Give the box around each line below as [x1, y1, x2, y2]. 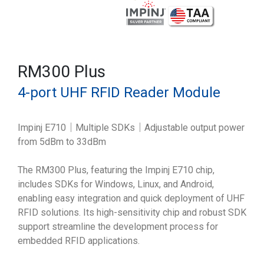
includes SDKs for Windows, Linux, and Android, [18, 179, 214, 190]
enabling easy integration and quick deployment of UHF [18, 193, 245, 204]
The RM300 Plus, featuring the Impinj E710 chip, [18, 164, 214, 176]
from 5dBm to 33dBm [18, 136, 106, 147]
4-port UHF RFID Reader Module [18, 84, 220, 101]
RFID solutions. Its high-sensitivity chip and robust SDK [18, 207, 246, 218]
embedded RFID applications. [18, 235, 140, 246]
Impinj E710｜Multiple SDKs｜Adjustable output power [18, 122, 245, 133]
